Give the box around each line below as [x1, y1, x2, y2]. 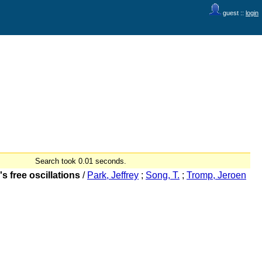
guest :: [221, 9, 246, 16]
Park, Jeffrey [87, 170, 139, 181]
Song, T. [146, 170, 180, 181]
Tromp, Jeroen [187, 170, 246, 181]
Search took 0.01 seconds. [35, 157, 126, 166]
